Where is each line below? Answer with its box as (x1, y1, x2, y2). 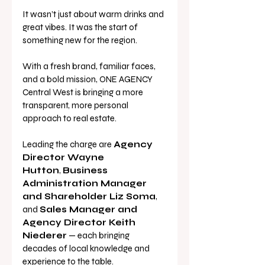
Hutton (22, 165, 59, 176)
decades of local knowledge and (22, 243, 151, 254)
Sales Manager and (40, 204, 140, 215)
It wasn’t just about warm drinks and (22, 9, 166, 20)
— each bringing (67, 230, 131, 241)
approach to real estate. (22, 113, 118, 124)
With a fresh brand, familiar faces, (22, 61, 157, 72)
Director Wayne (22, 152, 106, 163)
